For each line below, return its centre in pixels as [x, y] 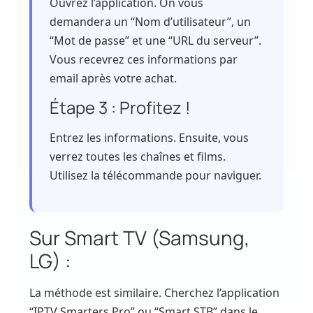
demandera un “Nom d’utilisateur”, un [151, 21]
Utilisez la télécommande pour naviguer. [156, 175]
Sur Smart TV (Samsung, [140, 238]
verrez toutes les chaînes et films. [138, 156]
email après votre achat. [114, 78]
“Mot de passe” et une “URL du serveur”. [156, 40]
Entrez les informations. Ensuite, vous [150, 137]
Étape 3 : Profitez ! [121, 107]
